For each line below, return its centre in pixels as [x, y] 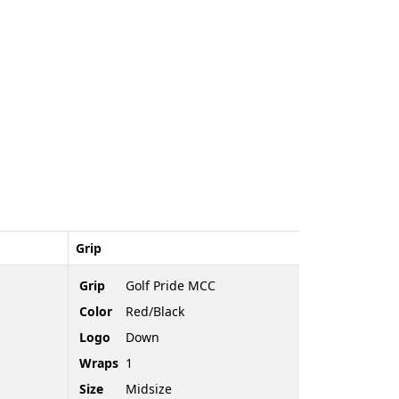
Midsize [149, 388]
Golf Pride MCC [171, 285]
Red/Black [155, 311]
